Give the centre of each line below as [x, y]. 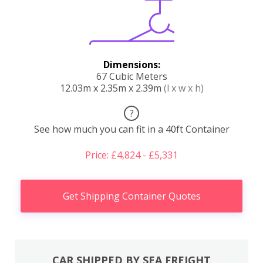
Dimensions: [131, 65]
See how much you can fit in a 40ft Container [131, 129]
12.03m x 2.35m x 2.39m [112, 88]
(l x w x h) [183, 88]
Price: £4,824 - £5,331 [131, 155]
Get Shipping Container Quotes [131, 196]
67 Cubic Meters [131, 77]
